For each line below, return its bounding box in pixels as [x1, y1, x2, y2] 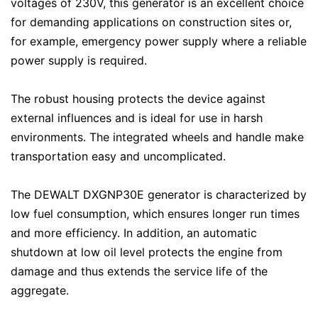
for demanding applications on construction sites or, [11, 15, 292, 29]
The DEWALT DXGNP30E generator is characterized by [11, 187, 307, 202]
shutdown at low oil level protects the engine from [11, 245, 283, 259]
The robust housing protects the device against [11, 92, 265, 106]
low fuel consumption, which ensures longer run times [11, 207, 300, 221]
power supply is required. [11, 53, 147, 67]
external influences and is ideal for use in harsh [11, 111, 263, 125]
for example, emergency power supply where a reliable [11, 34, 307, 48]
